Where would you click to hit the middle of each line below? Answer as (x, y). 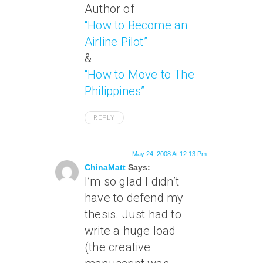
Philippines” (115, 91)
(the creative (118, 247)
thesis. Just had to (133, 214)
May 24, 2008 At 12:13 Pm (169, 154)
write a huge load (130, 231)
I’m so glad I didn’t (132, 181)
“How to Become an (136, 25)
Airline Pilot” (116, 42)
